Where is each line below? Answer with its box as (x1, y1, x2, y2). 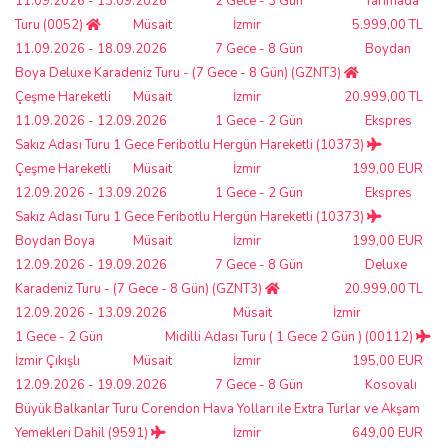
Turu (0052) (15, 15, 86, 34)
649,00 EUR (352, 423, 423, 442)
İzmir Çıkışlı (15, 351, 80, 370)
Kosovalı (365, 375, 417, 394)
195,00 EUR (352, 351, 423, 370)
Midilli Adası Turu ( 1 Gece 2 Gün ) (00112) (165, 327, 416, 346)
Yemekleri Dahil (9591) (15, 423, 151, 442)
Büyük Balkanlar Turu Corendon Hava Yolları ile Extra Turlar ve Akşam (15, 399, 420, 418)
